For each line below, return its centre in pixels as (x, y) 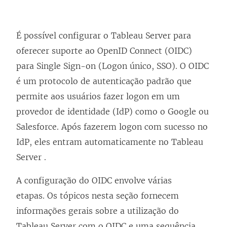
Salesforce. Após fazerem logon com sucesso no (112, 126)
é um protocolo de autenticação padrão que (104, 81)
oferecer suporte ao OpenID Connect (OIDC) (104, 50)
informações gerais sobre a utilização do (98, 211)
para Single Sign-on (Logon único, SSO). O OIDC (112, 66)
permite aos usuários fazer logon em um (98, 96)
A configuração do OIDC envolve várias (94, 180)
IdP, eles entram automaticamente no (94, 142)
